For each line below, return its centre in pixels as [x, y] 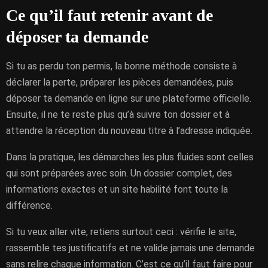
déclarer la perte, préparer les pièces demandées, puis [120, 82]
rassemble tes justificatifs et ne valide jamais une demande [130, 248]
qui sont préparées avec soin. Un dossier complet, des [119, 173]
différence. [29, 205]
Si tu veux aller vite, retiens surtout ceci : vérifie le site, [121, 232]
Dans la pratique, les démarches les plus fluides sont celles [130, 157]
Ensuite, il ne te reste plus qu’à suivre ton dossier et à [118, 115]
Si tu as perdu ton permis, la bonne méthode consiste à [121, 66]
